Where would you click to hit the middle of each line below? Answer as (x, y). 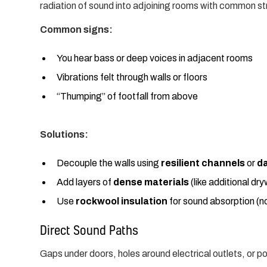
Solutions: (64, 134)
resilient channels (203, 163)
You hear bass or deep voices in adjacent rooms (155, 58)
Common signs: (77, 29)
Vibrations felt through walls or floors (132, 77)
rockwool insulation (122, 201)
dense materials (151, 182)
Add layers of (85, 182)
